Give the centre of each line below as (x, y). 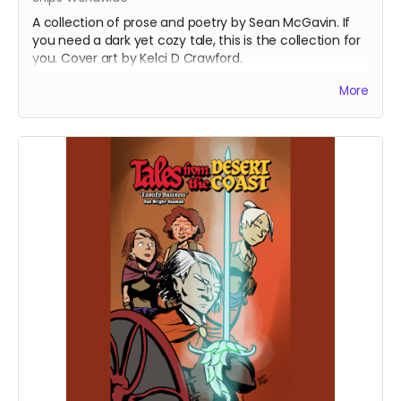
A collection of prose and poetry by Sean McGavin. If (192, 22)
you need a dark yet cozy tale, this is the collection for (197, 40)
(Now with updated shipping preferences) (159, 82)
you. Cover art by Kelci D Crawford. (137, 58)
